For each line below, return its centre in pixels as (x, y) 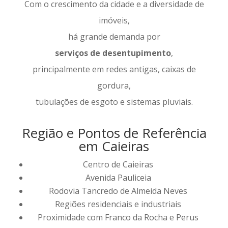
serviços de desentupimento (113, 53)
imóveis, (114, 21)
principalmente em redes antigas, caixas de (114, 69)
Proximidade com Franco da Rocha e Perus (118, 218)
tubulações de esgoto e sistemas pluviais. (114, 102)
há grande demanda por (114, 37)
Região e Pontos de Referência (114, 133)
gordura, (114, 86)
